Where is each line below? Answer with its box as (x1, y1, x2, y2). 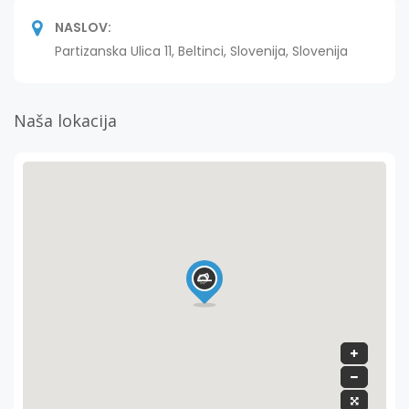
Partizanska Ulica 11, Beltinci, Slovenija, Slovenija (55, 41, 348, 60)
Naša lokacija (14, 109, 117, 131)
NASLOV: (55, 17, 111, 37)
